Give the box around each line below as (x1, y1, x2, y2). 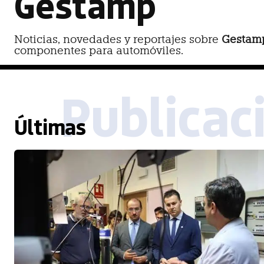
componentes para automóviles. (14, 44, 183, 57)
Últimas (14, 113, 86, 140)
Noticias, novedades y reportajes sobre (14, 33, 222, 45)
